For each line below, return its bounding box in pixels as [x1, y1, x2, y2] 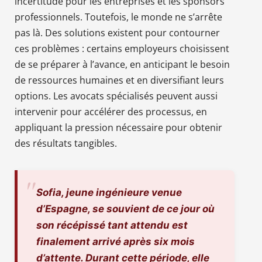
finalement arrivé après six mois [36, 235, 195, 247]
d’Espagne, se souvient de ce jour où [36, 202, 215, 215]
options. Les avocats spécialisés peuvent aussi [15, 89, 218, 102]
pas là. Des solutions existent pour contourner [15, 26, 220, 39]
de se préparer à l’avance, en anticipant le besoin [15, 57, 230, 71]
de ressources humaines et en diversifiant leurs [15, 73, 224, 87]
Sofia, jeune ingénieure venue [36, 186, 182, 198]
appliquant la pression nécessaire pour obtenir [15, 120, 222, 134]
